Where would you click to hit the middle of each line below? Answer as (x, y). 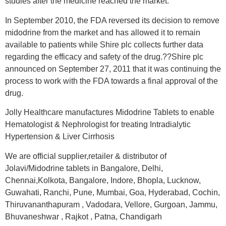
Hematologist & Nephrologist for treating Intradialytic (98, 125)
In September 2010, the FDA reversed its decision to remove (112, 20)
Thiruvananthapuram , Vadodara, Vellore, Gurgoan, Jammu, (111, 204)
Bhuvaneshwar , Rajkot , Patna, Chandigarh (83, 216)
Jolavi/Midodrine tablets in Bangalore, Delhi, (84, 168)
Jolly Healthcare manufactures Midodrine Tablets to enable (110, 112)
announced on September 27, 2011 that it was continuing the (113, 69)
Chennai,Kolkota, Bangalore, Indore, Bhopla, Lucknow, (103, 180)
